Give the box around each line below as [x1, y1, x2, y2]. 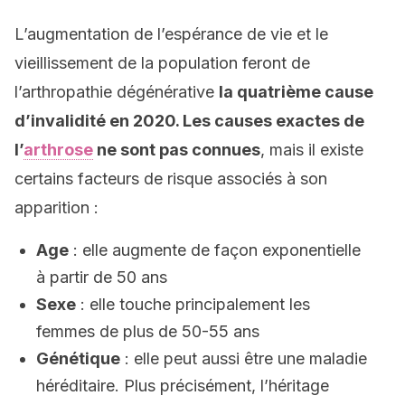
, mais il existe [260, 140, 363, 159]
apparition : [14, 198, 99, 217]
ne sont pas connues [93, 140, 260, 159]
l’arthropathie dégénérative [14, 82, 219, 101]
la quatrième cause [219, 82, 373, 101]
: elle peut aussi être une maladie [120, 349, 367, 368]
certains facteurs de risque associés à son [14, 169, 327, 188]
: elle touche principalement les [76, 295, 310, 314]
